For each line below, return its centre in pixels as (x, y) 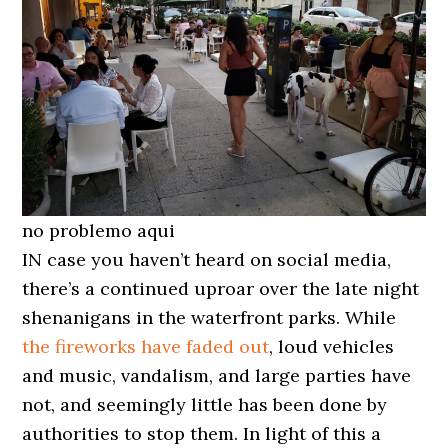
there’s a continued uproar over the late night (221, 288)
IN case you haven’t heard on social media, (207, 259)
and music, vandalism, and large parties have (217, 375)
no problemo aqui (99, 230)
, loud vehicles (332, 346)
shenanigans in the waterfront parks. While (209, 317)
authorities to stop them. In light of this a (202, 433)
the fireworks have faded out (146, 346)
